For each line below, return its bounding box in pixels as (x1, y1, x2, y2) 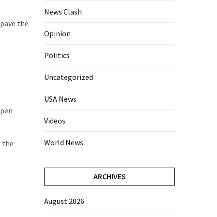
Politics (44, 50, 70, 61)
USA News (44, 94, 77, 104)
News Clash (44, 7, 82, 17)
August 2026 (44, 196, 84, 206)
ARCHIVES (93, 171, 126, 182)
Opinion (44, 29, 71, 39)
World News (44, 138, 83, 148)
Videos (44, 116, 65, 126)
